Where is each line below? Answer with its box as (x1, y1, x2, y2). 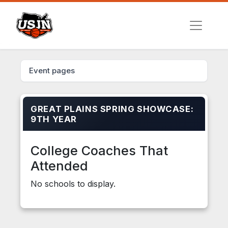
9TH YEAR (31, 114, 77, 125)
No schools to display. (31, 179, 116, 189)
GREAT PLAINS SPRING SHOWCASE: (31, 104, 194, 115)
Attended (31, 158, 88, 174)
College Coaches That (31, 143, 168, 159)
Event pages (29, 66, 75, 75)
